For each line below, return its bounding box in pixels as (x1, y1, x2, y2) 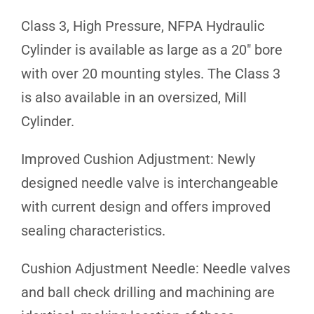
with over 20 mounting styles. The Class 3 (21, 64, 280, 82)
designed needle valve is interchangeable (21, 174, 278, 191)
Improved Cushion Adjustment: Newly (21, 150, 255, 168)
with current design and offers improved (21, 198, 271, 215)
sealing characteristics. (21, 221, 165, 239)
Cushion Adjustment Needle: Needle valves (21, 259, 290, 277)
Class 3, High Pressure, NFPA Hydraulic (21, 17, 264, 34)
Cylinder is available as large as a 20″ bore (21, 41, 282, 58)
